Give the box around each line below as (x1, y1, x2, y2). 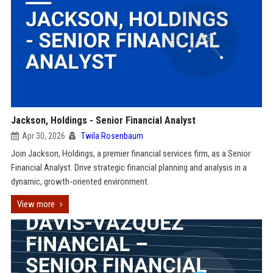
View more (16, 199, 55, 210)
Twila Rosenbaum (80, 131, 143, 141)
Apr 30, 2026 (21, 131, 65, 141)
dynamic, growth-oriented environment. (10, 176, 149, 187)
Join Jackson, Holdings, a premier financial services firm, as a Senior (10, 148, 250, 159)
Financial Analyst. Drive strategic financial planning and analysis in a (10, 162, 247, 173)
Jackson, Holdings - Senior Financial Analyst (10, 115, 196, 126)
